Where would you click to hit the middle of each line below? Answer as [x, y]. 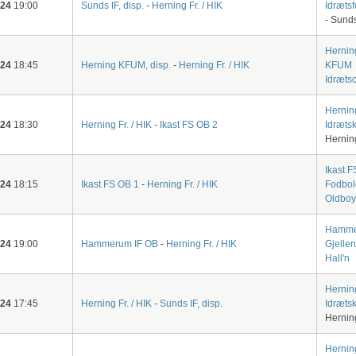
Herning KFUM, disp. [126, 65]
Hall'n [337, 258]
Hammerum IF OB [119, 244]
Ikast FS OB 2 [188, 124]
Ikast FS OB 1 [110, 184]
